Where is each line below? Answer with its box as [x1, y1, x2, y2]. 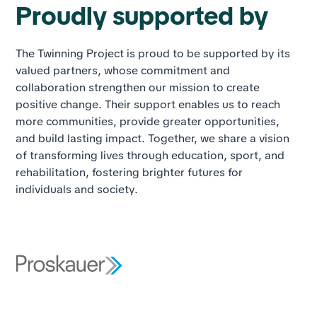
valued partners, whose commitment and [16, 62, 231, 78]
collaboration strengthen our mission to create [16, 79, 260, 95]
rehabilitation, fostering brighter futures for [16, 164, 243, 180]
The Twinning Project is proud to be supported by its [16, 45, 291, 61]
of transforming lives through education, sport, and [16, 147, 285, 163]
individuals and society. [16, 181, 139, 197]
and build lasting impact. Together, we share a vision [16, 130, 290, 146]
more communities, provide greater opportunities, [16, 113, 280, 129]
